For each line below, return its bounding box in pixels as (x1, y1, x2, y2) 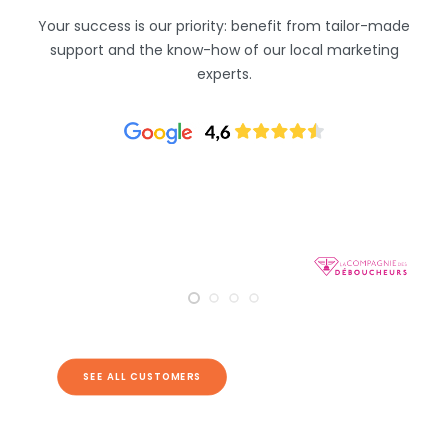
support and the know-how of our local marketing (49, 40, 399, 60)
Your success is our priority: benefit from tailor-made (38, 16, 410, 36)
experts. (196, 64, 252, 84)
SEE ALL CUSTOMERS (82, 369, 202, 384)
